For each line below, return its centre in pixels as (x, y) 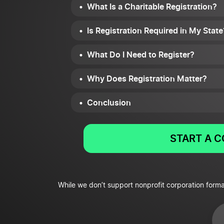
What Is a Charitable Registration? (152, 6)
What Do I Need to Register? (141, 54)
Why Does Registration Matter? (147, 78)
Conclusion (109, 102)
